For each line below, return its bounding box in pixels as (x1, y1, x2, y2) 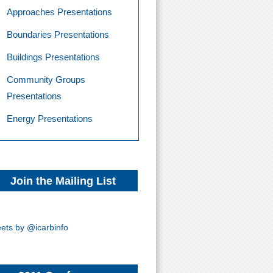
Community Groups (7, 74, 85, 85)
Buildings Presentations (7, 52, 100, 62)
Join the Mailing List (10, 175, 116, 187)
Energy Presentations (7, 113, 93, 124)
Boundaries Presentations (7, 29, 109, 40)
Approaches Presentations (7, 7, 112, 17)
